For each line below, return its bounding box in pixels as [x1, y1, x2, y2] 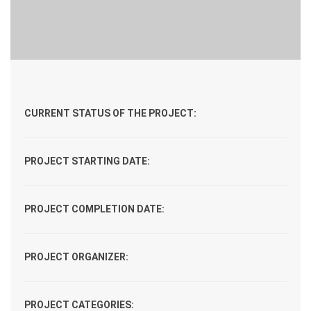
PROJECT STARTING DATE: [24, 155, 150, 167]
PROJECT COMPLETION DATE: [24, 203, 165, 215]
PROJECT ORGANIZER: [24, 251, 128, 262]
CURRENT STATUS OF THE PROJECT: [24, 108, 196, 119]
